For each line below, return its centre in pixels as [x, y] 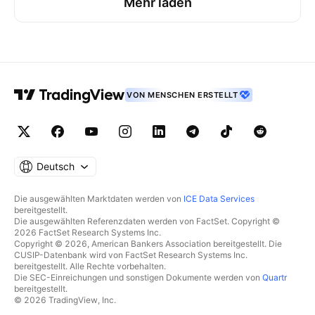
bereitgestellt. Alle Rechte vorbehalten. [90, 266]
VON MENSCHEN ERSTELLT [182, 95]
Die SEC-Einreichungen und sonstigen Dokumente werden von [138, 277]
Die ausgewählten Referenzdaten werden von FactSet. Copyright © [147, 221]
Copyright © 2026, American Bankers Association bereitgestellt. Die [148, 244]
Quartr [275, 277]
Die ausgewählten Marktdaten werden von [99, 199]
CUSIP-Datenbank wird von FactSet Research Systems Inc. [131, 255]
